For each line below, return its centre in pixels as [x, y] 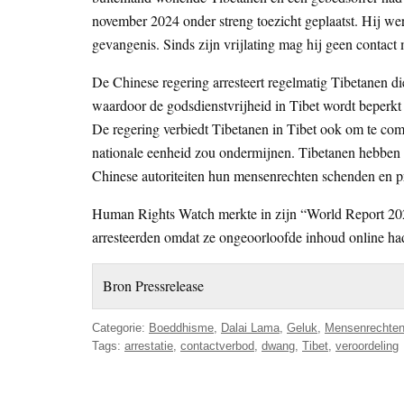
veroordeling [367, 345]
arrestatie [149, 345]
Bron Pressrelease [154, 286]
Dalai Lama [250, 327]
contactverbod [217, 345]
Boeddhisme [181, 327]
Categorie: [120, 327]
